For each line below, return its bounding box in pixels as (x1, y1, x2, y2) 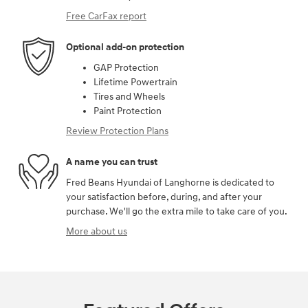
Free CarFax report (66, 10, 146, 22)
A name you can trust (66, 156, 157, 168)
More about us (66, 225, 127, 237)
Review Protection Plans (66, 124, 168, 137)
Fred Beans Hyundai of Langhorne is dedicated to (66, 176, 274, 188)
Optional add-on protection (66, 41, 184, 54)
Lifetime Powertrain (93, 76, 177, 88)
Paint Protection (93, 104, 162, 117)
